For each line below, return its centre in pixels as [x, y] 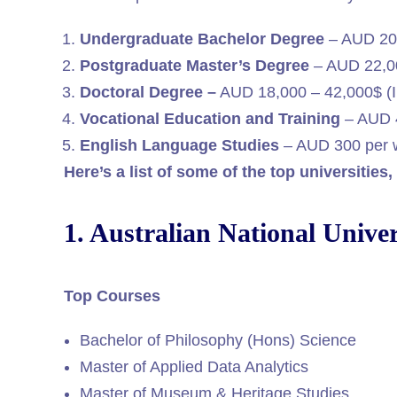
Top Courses [112, 296]
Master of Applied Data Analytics [194, 366]
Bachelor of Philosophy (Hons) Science [218, 340]
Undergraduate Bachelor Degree [204, 39]
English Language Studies [179, 146]
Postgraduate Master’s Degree [195, 66]
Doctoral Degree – [148, 93]
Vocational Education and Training [210, 119]
